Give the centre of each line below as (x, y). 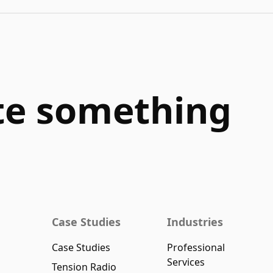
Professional (196, 247)
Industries (195, 222)
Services (186, 262)
